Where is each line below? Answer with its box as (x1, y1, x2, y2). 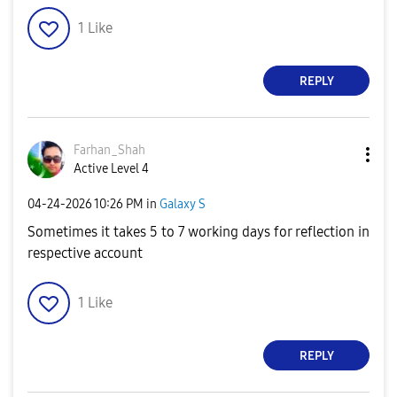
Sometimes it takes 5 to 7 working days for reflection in (27, 223, 370, 240)
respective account (27, 245, 143, 261)
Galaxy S (160, 196, 206, 212)
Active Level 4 (74, 161, 149, 176)
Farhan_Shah (74, 143, 145, 158)
